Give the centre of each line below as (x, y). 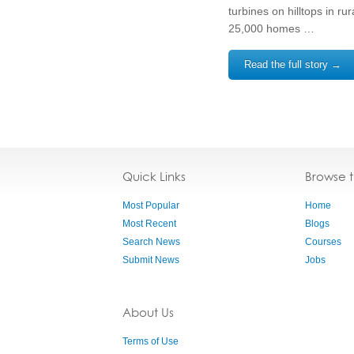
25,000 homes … (271, 28)
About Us (148, 313)
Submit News (151, 260)
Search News (151, 242)
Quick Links (154, 177)
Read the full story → (293, 64)
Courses (323, 242)
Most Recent (149, 224)
